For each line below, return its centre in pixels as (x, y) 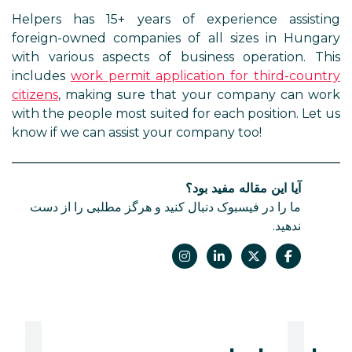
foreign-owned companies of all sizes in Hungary (176, 38)
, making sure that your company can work (199, 95)
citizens (35, 95)
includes (41, 76)
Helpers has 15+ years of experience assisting (176, 19)
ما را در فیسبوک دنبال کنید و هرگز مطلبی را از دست (165, 207)
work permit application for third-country (205, 76)
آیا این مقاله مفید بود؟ (243, 188)
